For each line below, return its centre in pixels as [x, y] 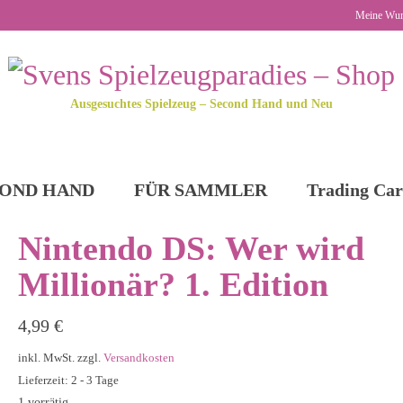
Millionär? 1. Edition [173, 284]
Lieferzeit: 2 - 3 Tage [68, 380]
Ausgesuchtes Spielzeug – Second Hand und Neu [201, 103]
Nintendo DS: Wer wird [191, 248]
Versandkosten [139, 358]
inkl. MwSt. [46, 358]
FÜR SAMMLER [201, 189]
